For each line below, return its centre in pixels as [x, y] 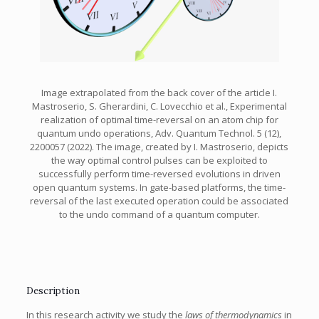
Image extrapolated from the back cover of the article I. [159, 93]
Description [53, 291]
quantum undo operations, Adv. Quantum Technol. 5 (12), [159, 134]
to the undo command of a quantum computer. [159, 215]
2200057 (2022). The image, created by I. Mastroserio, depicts [159, 147]
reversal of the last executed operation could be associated [159, 201]
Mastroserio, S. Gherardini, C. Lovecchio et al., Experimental [159, 106]
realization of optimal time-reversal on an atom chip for [159, 120]
